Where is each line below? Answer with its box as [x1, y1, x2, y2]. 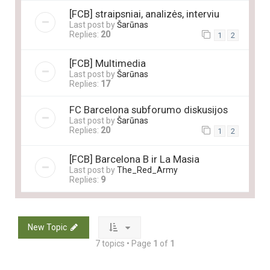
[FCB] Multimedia [69, 57, 146, 70]
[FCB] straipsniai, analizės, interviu [69, 7, 219, 20]
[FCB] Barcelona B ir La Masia [69, 153, 199, 166]
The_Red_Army [117, 165, 178, 175]
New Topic [28, 222, 67, 233]
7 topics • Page [95, 239, 153, 249]
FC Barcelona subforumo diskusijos [69, 104, 228, 116]
